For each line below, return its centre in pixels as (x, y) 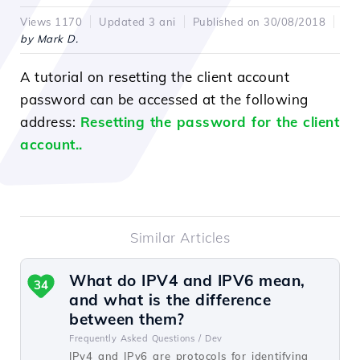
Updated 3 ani (137, 22)
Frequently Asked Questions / (135, 338)
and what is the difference (170, 300)
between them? (127, 319)
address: (50, 122)
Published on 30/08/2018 (259, 22)
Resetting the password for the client (209, 122)
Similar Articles (180, 237)
